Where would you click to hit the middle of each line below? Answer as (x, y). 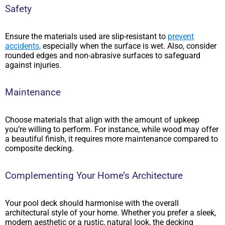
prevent (181, 36)
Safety (18, 9)
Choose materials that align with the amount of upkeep (102, 120)
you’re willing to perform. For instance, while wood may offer (112, 129)
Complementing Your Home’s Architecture (94, 176)
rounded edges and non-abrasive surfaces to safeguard (103, 55)
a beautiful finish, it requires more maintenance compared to (111, 139)
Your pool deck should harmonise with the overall (92, 203)
